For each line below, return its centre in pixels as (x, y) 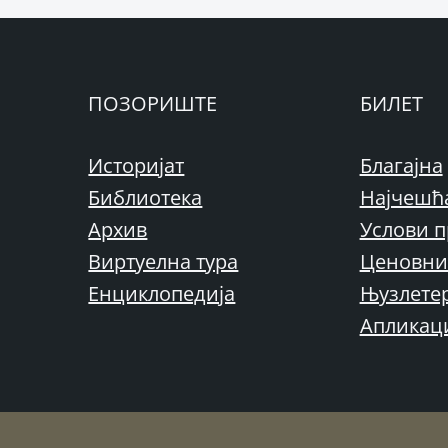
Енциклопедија (162, 293)
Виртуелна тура (163, 261)
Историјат (136, 165)
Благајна (401, 165)
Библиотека (145, 197)
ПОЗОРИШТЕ (153, 103)
